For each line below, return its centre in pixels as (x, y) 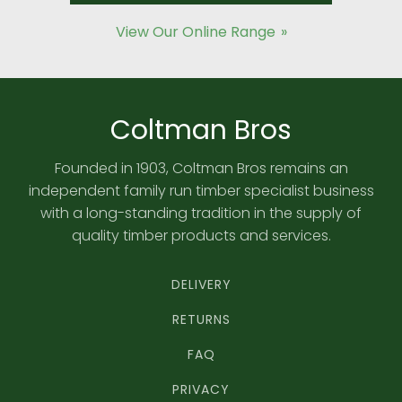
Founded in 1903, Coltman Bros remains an (201, 169)
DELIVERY (201, 285)
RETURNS (201, 320)
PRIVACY (201, 390)
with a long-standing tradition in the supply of (201, 214)
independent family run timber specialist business (201, 191)
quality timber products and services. (201, 236)
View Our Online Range (195, 32)
